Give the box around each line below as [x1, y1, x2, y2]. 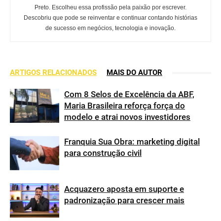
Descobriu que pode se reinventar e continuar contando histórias [24, 14, 197, 21]
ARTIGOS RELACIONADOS [10, 68, 97, 77]
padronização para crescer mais [64, 195, 184, 205]
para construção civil [64, 148, 142, 158]
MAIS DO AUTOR [107, 68, 162, 77]
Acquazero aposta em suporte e [64, 184, 184, 194]
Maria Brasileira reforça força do [64, 101, 185, 110]
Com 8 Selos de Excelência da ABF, [64, 89, 194, 99]
